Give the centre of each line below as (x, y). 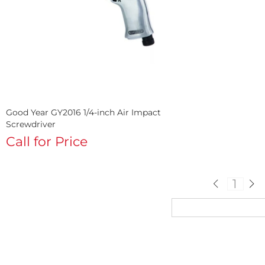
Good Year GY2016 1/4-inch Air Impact (83, 113)
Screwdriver (30, 125)
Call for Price (46, 142)
